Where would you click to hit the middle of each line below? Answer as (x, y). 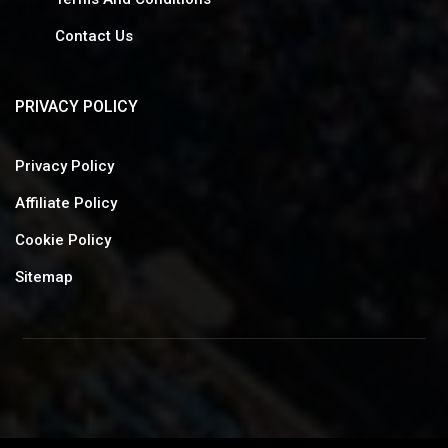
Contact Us (94, 35)
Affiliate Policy (66, 202)
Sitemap (44, 276)
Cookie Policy (63, 239)
